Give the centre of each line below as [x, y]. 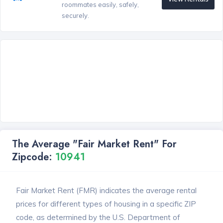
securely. [75, 16]
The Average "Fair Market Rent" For [94, 144]
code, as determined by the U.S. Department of [98, 217]
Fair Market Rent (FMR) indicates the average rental [106, 190]
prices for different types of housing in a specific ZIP [106, 204]
